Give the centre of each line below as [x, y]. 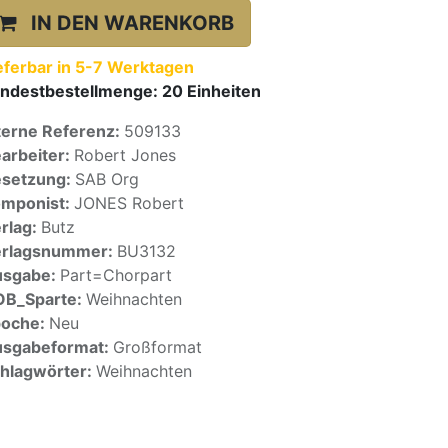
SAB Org [107, 179]
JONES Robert [129, 203]
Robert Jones [125, 155]
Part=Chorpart [116, 275]
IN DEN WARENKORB [132, 23]
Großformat [157, 347]
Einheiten [224, 91]
